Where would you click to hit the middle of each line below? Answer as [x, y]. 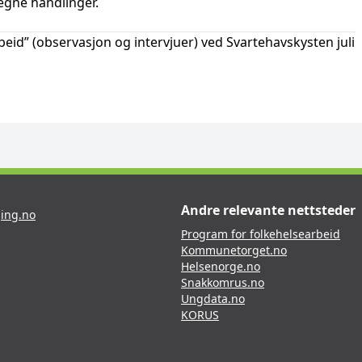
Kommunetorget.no [234, 250]
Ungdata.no [213, 299]
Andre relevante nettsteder [268, 210]
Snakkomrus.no [223, 282]
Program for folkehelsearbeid [261, 234]
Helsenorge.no [221, 266]
